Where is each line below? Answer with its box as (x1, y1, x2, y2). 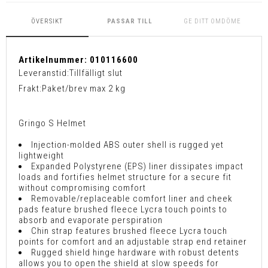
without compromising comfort (19, 182, 146, 193)
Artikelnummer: (19, 54, 90, 66)
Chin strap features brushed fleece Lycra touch (31, 225, 227, 236)
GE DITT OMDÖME (183, 17, 241, 26)
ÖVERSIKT (31, 17, 63, 26)
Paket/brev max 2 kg (42, 83, 126, 94)
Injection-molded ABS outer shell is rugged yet (31, 139, 224, 150)
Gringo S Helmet (19, 117, 86, 129)
